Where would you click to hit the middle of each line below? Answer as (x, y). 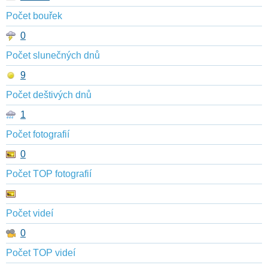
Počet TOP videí (41, 253)
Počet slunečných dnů (53, 56)
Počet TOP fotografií (49, 174)
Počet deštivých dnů (49, 95)
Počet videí (30, 214)
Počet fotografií (38, 135)
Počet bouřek (34, 16)
